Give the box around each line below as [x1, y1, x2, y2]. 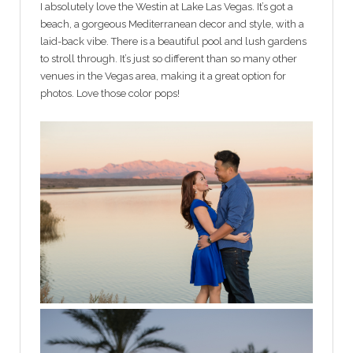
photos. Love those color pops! [40, 87, 180, 99]
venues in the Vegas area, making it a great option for [40, 69, 286, 82]
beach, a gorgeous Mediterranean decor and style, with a [40, 17, 304, 30]
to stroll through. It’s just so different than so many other [40, 52, 297, 65]
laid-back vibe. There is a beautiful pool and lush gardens [40, 35, 307, 47]
